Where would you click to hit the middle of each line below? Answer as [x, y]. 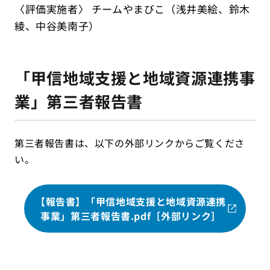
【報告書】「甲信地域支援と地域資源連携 [131, 201]
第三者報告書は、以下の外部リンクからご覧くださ [130, 143]
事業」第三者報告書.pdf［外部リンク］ [131, 216]
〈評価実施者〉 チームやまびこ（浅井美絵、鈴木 [132, 9]
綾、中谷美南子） [57, 26]
